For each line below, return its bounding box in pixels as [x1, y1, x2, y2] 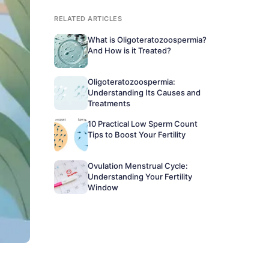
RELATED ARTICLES [54, 14, 122, 23]
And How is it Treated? [88, 46, 171, 55]
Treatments [88, 98, 130, 108]
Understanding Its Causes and [88, 88, 201, 97]
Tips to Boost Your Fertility [88, 130, 186, 139]
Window [88, 183, 118, 192]
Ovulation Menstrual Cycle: [88, 161, 188, 171]
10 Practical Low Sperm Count [88, 119, 198, 128]
